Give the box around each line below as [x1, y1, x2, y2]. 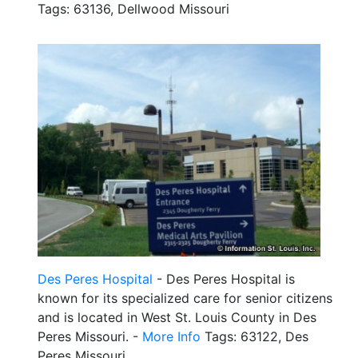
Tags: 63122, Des [201, 328, 308, 344]
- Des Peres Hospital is [153, 270, 295, 287]
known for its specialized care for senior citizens [38, 289, 332, 306]
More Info [142, 328, 201, 344]
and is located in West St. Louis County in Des [38, 308, 316, 325]
